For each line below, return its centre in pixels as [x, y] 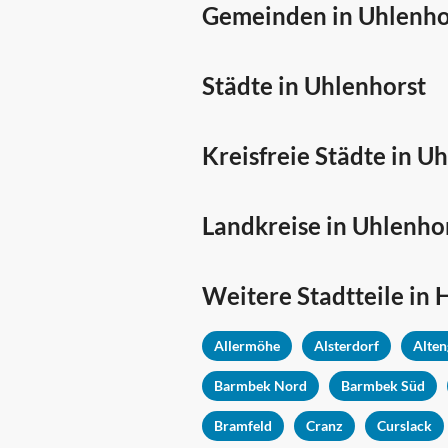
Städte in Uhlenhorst [314, 86]
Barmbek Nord [260, 386]
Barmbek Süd [383, 386]
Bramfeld [243, 426]
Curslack [404, 426]
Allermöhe [247, 346]
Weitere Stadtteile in [318, 296]
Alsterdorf [346, 346]
